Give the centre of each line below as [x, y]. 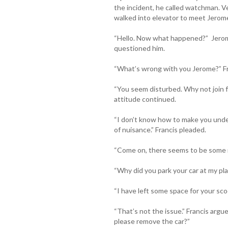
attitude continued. [145, 99]
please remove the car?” [152, 221]
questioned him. [139, 48]
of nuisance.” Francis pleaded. [160, 129]
